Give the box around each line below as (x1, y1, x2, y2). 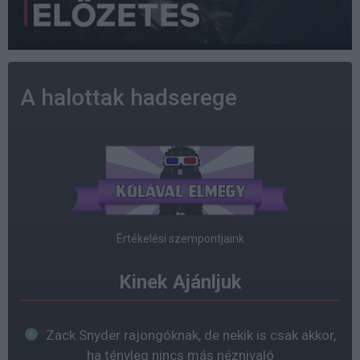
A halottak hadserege (20, 84, 237, 111)
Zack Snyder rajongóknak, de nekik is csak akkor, (45, 327, 336, 344)
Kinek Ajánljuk (118, 271, 242, 294)
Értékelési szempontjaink (116, 232, 244, 246)
